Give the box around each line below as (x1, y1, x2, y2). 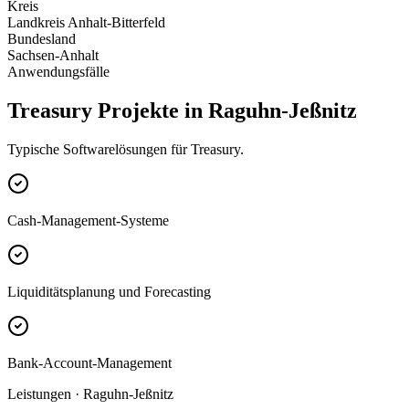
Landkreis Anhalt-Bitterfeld (7, 15, 165, 31)
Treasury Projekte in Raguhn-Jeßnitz (7, 99, 357, 123)
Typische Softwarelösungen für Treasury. (7, 142, 244, 158)
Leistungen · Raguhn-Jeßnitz (7, 386, 173, 403)
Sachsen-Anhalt (7, 47, 99, 64)
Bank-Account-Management (7, 355, 172, 372)
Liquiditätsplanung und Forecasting (7, 284, 211, 300)
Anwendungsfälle (7, 64, 110, 80)
